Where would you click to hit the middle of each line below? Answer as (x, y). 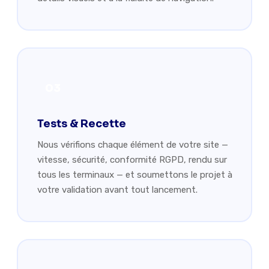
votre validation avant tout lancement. (117, 189)
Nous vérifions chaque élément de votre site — (132, 144)
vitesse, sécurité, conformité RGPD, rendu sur (132, 159)
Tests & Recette (81, 123)
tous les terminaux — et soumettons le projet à (134, 174)
